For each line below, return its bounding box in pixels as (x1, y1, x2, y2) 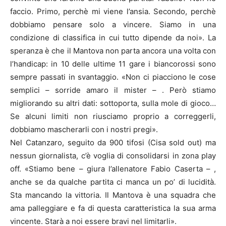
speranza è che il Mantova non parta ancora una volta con (10, 45, 216, 55)
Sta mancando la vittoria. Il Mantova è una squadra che (10, 190, 216, 200)
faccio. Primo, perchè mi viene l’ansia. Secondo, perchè (10, 6, 216, 16)
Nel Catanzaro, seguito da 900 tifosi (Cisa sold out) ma (10, 137, 216, 147)
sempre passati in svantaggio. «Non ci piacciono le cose (10, 72, 216, 82)
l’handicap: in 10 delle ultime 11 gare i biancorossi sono (10, 59, 216, 69)
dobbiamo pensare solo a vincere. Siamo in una (10, 19, 216, 29)
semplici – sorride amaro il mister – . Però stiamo (10, 85, 216, 95)
